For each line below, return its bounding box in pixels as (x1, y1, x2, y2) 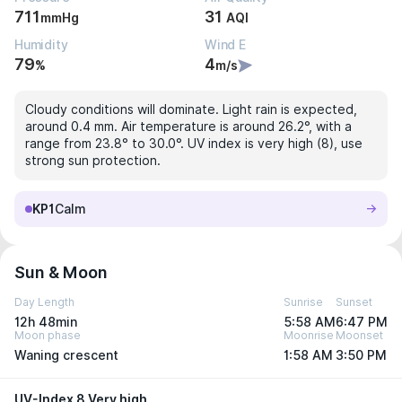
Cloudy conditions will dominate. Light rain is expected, (25, 102, 357, 117)
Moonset (336, 328, 383, 342)
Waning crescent (14, 348, 118, 363)
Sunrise (284, 295, 323, 309)
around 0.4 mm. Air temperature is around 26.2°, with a (25, 119, 352, 134)
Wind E (205, 38, 246, 52)
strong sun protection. (25, 153, 161, 168)
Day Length (14, 295, 74, 309)
